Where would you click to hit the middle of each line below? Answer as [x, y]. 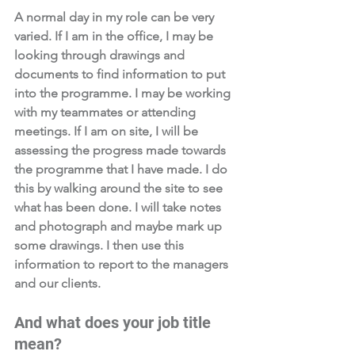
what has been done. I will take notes [119, 207]
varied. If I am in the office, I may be [115, 36]
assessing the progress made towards [122, 150]
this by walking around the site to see [120, 188]
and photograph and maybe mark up [120, 226]
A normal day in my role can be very [116, 17]
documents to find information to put [121, 74]
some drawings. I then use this [101, 245]
